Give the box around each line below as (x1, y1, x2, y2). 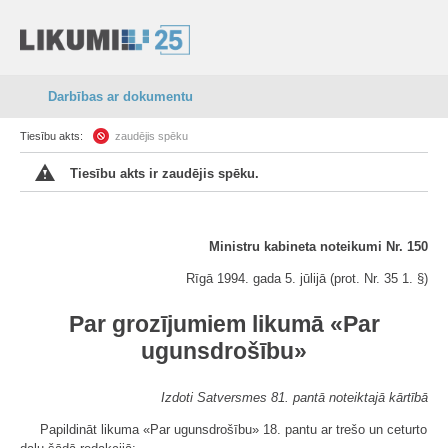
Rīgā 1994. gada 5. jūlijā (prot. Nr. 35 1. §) (186, 271, 428, 286)
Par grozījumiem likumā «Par (68, 311, 380, 337)
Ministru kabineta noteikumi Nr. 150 (209, 239, 428, 254)
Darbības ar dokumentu (48, 89, 193, 104)
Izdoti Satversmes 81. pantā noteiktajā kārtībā (161, 390, 428, 405)
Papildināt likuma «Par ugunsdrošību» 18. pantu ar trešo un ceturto (40, 422, 427, 437)
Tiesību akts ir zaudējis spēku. (70, 166, 259, 181)
